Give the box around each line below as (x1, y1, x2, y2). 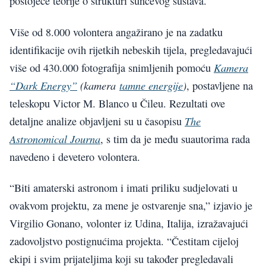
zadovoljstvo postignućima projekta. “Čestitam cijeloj (9, 234, 239, 249)
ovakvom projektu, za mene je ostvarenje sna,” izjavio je (9, 198, 252, 213)
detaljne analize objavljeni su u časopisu (9, 113, 185, 128)
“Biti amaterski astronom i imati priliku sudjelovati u (9, 180, 237, 195)
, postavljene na (186, 78, 253, 93)
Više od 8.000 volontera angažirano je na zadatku (9, 24, 223, 39)
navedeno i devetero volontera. (9, 149, 140, 164)
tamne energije (119, 77, 183, 93)
